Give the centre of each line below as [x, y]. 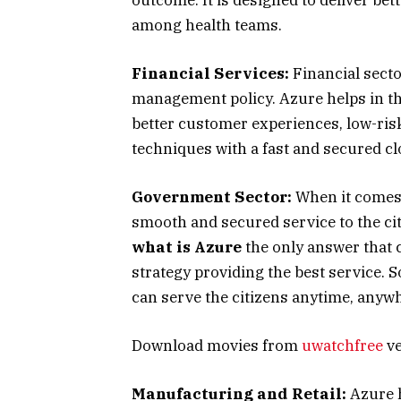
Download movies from [217, 346]
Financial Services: [210, 73]
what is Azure [187, 247]
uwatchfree [342, 346]
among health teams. [207, 25]
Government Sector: [212, 196]
